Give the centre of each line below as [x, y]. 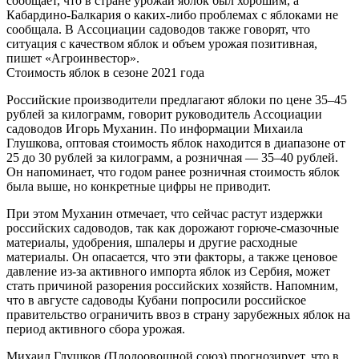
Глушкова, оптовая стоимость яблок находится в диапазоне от [176, 143]
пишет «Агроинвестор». [73, 58]
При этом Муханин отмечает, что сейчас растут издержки [165, 213]
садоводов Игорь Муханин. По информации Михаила [155, 128]
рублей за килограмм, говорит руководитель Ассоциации [164, 114]
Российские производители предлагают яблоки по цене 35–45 [177, 99]
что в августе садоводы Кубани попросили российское [156, 300]
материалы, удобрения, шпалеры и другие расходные [152, 242]
